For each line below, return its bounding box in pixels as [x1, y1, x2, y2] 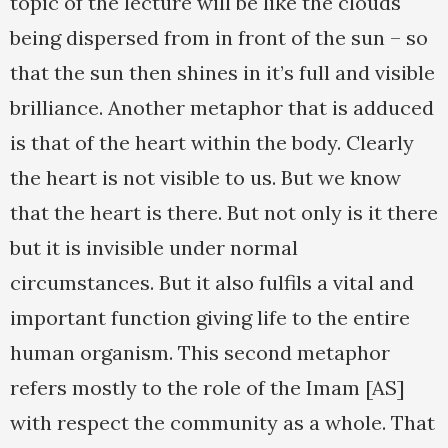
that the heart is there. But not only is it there [10, 200, 438, 226]
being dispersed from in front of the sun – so [10, 25, 428, 51]
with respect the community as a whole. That [10, 410, 435, 436]
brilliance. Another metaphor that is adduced [10, 95, 434, 121]
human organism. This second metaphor [10, 340, 390, 366]
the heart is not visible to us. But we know [10, 165, 401, 191]
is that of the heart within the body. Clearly [10, 130, 414, 156]
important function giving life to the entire [10, 305, 410, 331]
